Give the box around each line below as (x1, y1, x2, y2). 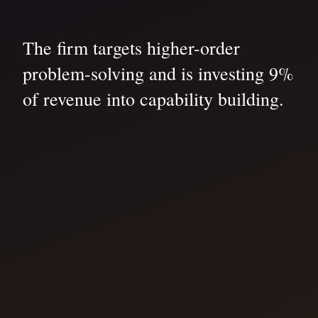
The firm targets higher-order (23, 35, 240, 60)
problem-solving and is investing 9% (23, 61, 294, 86)
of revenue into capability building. (23, 87, 284, 111)
